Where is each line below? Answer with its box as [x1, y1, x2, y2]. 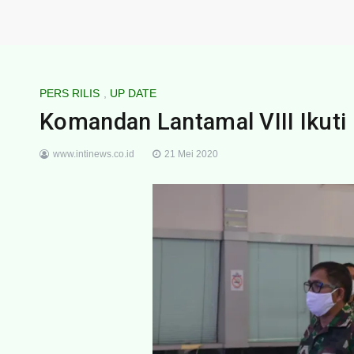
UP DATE [110, 86, 156, 100]
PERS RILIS [40, 86, 100, 100]
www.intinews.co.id [53, 148, 134, 160]
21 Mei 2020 [164, 148, 218, 160]
